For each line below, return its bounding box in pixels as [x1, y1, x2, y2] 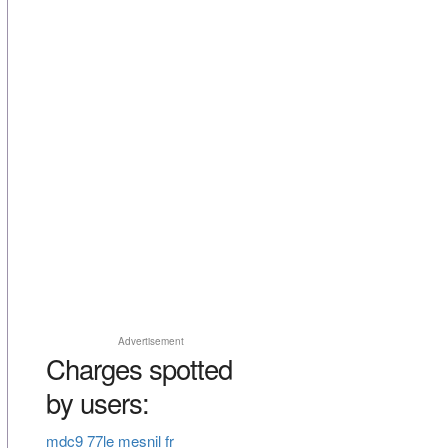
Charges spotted [45, 348, 232, 389]
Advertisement [117, 334, 184, 349]
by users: [45, 382, 149, 423]
